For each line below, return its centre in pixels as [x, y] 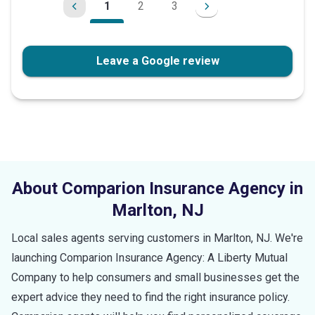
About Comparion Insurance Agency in [157, 188]
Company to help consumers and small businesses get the [155, 277]
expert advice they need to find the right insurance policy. [150, 297]
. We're [287, 238]
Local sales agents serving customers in [112, 238]
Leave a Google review [157, 60]
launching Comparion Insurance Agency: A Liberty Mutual [149, 257]
